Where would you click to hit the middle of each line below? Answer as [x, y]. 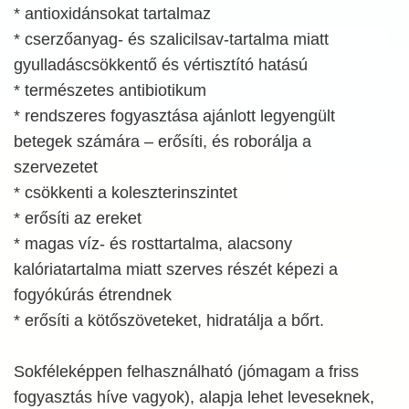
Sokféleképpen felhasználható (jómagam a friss [186, 372]
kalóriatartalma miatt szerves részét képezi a [176, 269]
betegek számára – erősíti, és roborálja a [163, 142]
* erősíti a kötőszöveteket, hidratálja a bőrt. [169, 320]
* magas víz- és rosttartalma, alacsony [153, 244]
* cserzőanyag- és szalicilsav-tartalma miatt [171, 39]
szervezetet [56, 167]
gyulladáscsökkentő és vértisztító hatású [161, 65]
